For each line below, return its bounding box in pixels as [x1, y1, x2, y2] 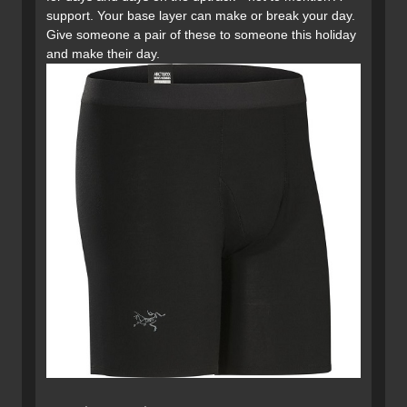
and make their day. [46, 46, 164, 62]
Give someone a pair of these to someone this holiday [46, 27, 356, 43]
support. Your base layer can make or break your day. [46, 8, 355, 24]
